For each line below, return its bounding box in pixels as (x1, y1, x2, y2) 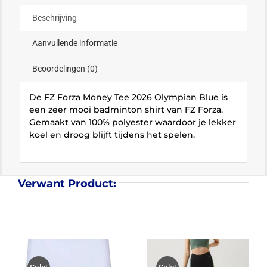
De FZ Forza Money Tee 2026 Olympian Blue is (29, 91, 228, 103)
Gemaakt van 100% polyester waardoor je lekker (29, 116, 237, 128)
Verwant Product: (17, 177, 116, 191)
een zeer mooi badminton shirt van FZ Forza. (29, 104, 223, 115)
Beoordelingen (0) (32, 63, 98, 73)
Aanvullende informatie (32, 38, 117, 48)
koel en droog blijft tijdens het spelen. (29, 129, 195, 140)
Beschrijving (32, 13, 77, 23)
